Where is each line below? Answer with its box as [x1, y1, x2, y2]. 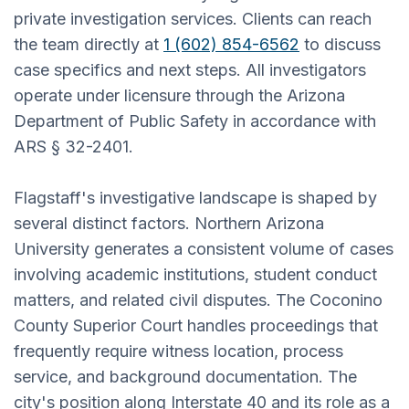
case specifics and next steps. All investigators [14, 59, 366, 79]
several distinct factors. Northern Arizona [14, 213, 324, 233]
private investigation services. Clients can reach [14, 8, 372, 28]
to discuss [299, 34, 381, 54]
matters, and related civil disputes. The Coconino [14, 289, 383, 309]
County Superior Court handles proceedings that [14, 315, 378, 335]
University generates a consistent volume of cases [14, 238, 393, 258]
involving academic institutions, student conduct [14, 264, 377, 284]
